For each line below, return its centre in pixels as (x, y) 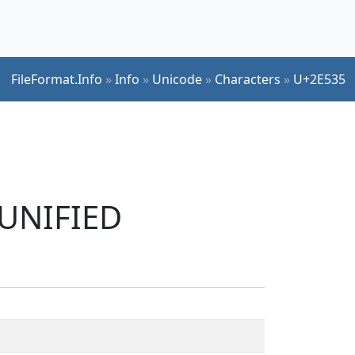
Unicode (177, 79)
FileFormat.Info (57, 79)
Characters (248, 79)
